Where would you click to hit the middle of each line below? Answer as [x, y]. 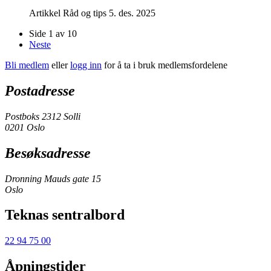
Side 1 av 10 [53, 33]
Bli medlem [27, 65]
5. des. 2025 [132, 13]
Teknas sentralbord [65, 215]
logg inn [86, 65]
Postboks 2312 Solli [43, 116]
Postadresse [40, 90]
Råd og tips [85, 13]
